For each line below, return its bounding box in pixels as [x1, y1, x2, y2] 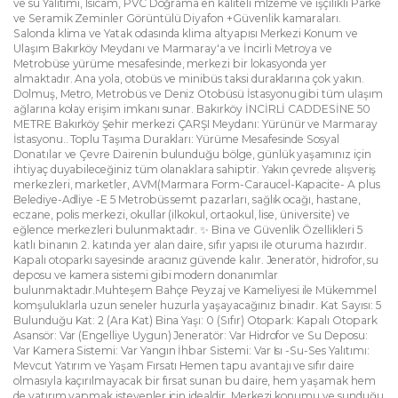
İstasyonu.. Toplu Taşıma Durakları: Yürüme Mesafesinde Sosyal [13, 132, 339, 146]
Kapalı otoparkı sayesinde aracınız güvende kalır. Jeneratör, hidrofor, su [13, 253, 379, 267]
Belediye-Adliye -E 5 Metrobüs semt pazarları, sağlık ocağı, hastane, [13, 193, 361, 206]
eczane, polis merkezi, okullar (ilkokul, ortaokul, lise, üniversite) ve [13, 208, 350, 221]
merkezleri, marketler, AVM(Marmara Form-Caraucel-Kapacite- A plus [13, 178, 380, 191]
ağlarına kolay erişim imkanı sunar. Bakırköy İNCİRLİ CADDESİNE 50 [13, 102, 370, 115]
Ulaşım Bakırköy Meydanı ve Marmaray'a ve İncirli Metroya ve [13, 42, 333, 55]
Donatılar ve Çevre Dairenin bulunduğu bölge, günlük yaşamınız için [13, 147, 371, 161]
